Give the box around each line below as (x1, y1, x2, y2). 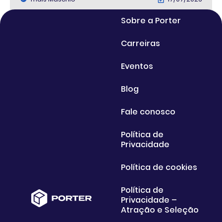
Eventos (121, 60, 153, 72)
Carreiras (121, 37, 160, 49)
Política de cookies (121, 161, 197, 173)
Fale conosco (121, 106, 175, 117)
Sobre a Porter (121, 14, 181, 26)
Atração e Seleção (121, 204, 199, 216)
